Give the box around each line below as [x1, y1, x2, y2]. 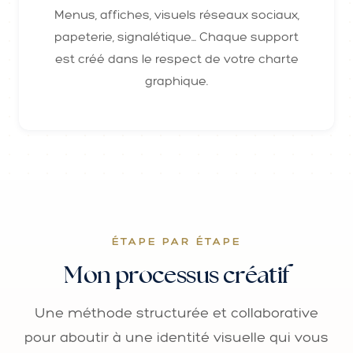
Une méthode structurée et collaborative [35, 303, 318, 321]
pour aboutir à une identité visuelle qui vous [24, 328, 329, 346]
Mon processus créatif [64, 258, 289, 290]
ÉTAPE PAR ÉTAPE [111, 234, 242, 248]
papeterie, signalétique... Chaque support [54, 28, 299, 44]
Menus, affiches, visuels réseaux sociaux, [54, 6, 299, 22]
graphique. [145, 72, 208, 88]
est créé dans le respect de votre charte [54, 50, 299, 66]
